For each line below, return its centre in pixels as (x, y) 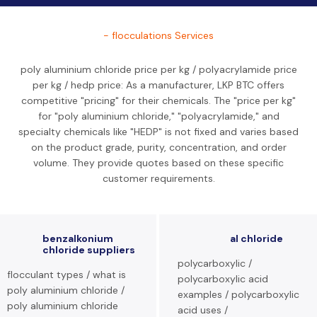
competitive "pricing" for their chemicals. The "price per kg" (158, 100)
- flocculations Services (158, 35)
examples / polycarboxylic (238, 294)
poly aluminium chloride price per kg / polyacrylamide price (158, 69)
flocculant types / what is (67, 275)
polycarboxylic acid (223, 279)
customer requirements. (158, 178)
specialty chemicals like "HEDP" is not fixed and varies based (158, 132)
